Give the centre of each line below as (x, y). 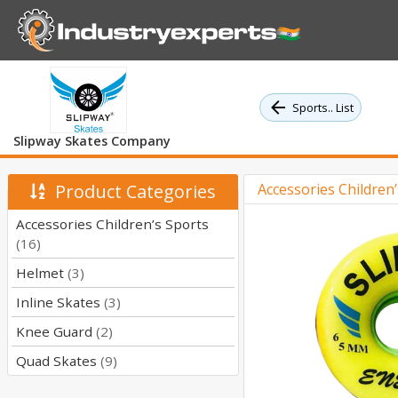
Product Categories (131, 191)
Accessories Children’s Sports (112, 224)
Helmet (42, 273)
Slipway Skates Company (92, 141)
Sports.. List (323, 107)
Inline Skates (60, 302)
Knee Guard (56, 331)
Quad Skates (58, 361)
